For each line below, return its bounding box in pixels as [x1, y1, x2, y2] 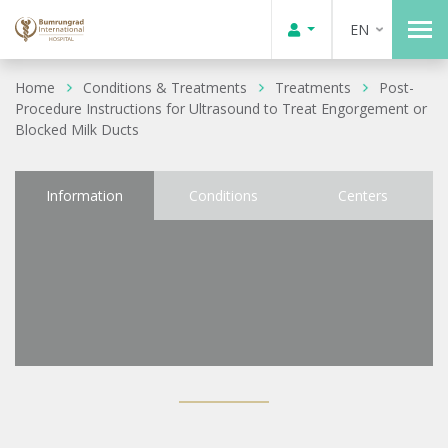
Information [46, 186, 124, 205]
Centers [338, 186, 389, 205]
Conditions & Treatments [83, 77, 247, 97]
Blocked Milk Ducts [15, 119, 139, 139]
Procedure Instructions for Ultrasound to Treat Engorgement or [15, 98, 427, 118]
